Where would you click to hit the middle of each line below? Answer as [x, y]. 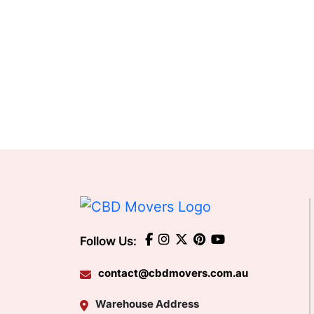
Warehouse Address [147, 303]
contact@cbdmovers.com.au [173, 273]
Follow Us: [108, 241]
